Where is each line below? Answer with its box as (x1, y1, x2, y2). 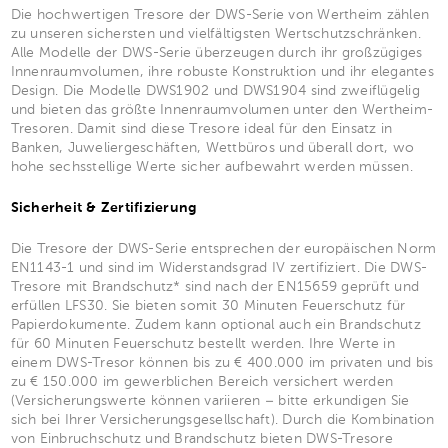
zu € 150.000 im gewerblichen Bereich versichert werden (10, 374, 393, 389)
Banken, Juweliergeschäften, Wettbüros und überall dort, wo (10, 140, 414, 155)
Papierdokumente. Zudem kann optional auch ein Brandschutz (10, 317, 421, 332)
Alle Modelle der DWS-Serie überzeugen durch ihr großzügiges (10, 45, 423, 60)
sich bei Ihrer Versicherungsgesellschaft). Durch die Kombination (10, 412, 435, 427)
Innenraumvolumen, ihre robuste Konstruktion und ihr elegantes (10, 64, 434, 79)
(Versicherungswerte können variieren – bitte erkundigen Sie (10, 393, 410, 408)
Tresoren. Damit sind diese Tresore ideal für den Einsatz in (10, 121, 393, 136)
